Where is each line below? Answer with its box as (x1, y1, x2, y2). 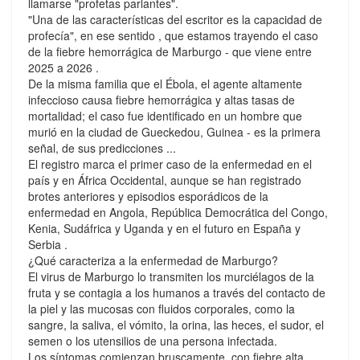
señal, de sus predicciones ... (28, 140, 176, 157)
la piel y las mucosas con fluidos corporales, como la (28, 301, 295, 317)
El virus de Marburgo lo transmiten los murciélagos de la (28, 268, 314, 285)
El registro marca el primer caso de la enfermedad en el (28, 156, 312, 173)
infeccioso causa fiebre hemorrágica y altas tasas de (28, 92, 295, 108)
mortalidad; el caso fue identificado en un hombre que (28, 108, 302, 125)
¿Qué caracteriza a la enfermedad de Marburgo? (28, 252, 278, 269)
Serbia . (28, 236, 67, 253)
